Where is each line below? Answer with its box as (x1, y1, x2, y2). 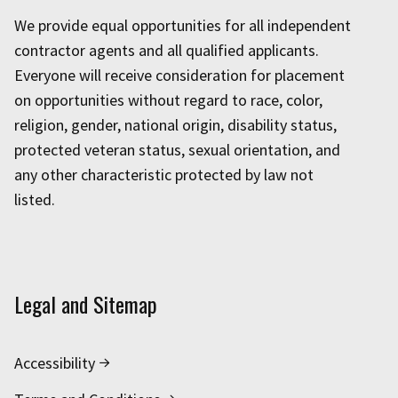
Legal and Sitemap (14, 288, 157, 321)
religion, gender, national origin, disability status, (14, 115, 337, 136)
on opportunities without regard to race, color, (14, 90, 322, 111)
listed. (14, 189, 55, 211)
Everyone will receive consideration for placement (14, 65, 345, 86)
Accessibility (14, 353, 95, 374)
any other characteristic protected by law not (14, 164, 314, 186)
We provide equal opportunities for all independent (14, 15, 351, 36)
